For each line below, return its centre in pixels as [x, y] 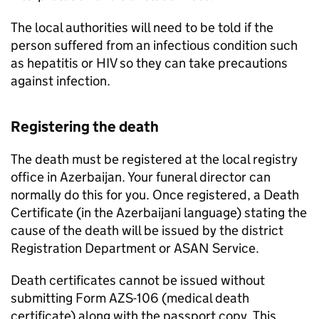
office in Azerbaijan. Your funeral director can [141, 177]
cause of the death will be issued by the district [147, 230]
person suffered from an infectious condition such [154, 45]
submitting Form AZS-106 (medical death [130, 298]
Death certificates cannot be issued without [138, 280]
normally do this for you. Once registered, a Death [155, 195]
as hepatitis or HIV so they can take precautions [149, 63]
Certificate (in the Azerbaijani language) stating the [159, 213]
